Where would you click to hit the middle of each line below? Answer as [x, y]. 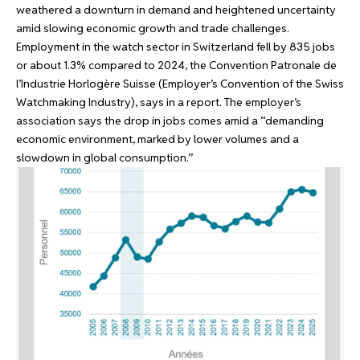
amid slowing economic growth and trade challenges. [153, 28]
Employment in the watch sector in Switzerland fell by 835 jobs [176, 46]
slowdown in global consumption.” [106, 157]
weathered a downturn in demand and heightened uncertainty [176, 9]
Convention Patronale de [273, 65]
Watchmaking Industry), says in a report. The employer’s [159, 102]
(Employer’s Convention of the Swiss [250, 83]
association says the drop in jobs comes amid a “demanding [170, 120]
